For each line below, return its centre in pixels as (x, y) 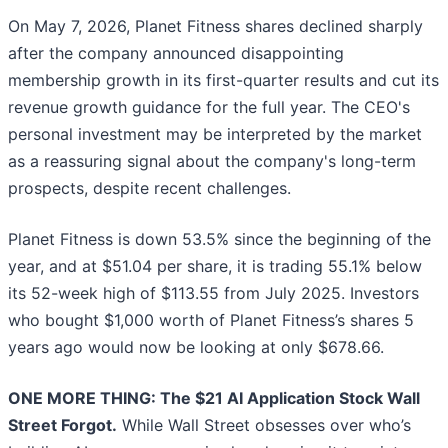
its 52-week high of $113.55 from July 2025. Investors (213, 293)
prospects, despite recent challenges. (149, 188)
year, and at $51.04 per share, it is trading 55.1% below (215, 266)
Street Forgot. (62, 425)
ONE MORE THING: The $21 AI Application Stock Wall (214, 398)
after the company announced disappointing (176, 53)
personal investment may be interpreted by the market (215, 134)
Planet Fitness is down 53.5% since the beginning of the (219, 239)
